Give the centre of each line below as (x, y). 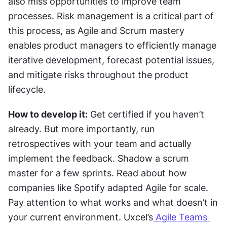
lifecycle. (27, 89)
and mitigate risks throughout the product (98, 74)
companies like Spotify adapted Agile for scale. (108, 187)
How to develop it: (48, 114)
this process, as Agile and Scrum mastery (96, 30)
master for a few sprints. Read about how (98, 173)
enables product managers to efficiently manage (112, 45)
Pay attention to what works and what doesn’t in (113, 202)
